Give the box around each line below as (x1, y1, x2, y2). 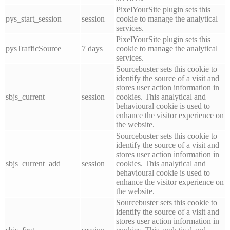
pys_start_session (6, 14, 62, 23)
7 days (82, 44, 103, 53)
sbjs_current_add (6, 159, 61, 168)
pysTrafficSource (6, 44, 61, 53)
